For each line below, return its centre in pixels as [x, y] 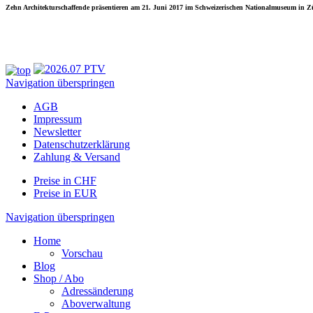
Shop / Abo [59, 278]
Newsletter [57, 131]
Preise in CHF [65, 180]
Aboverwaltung [96, 303]
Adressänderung [97, 291]
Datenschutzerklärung [82, 144]
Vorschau [82, 253]
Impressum [58, 119]
